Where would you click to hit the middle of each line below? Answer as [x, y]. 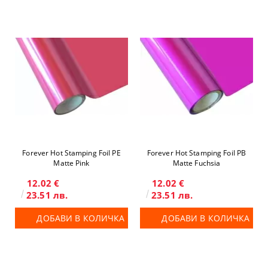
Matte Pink [71, 163]
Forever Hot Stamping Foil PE [71, 153]
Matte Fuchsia [197, 163]
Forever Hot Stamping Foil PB [197, 153]
